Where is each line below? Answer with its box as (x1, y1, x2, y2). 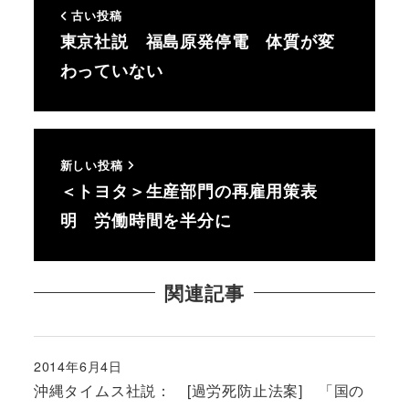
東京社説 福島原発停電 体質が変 (59, 29, 335, 54)
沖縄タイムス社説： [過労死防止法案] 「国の (33, 379, 365, 401)
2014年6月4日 (33, 356, 122, 375)
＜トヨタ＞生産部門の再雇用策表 (59, 178, 318, 203)
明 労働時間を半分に (59, 207, 232, 232)
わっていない (59, 58, 163, 83)
